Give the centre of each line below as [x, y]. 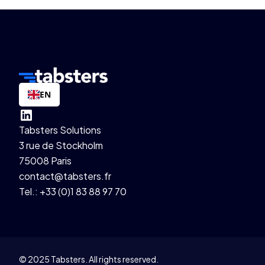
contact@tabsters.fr [65, 176]
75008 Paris [45, 160]
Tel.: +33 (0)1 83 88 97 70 [73, 191]
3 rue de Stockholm [61, 145]
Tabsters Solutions [60, 130]
